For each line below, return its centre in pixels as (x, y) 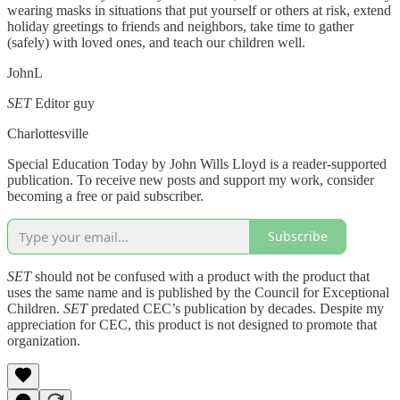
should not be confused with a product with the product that (200, 276)
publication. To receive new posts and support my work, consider (191, 179)
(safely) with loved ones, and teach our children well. (156, 42)
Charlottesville (48, 133)
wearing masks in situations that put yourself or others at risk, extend (199, 10)
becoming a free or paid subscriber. (105, 196)
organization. (44, 340)
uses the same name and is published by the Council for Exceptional (198, 292)
